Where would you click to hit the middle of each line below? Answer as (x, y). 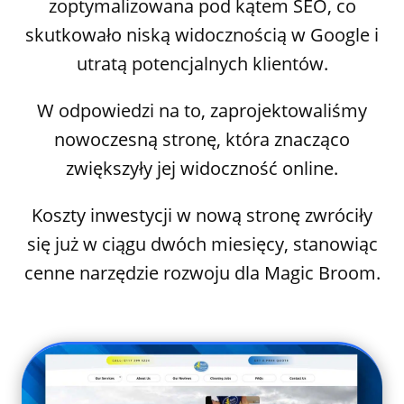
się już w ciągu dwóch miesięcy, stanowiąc (202, 243)
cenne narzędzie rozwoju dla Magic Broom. (202, 272)
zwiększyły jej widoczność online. (202, 168)
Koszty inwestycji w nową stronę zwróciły (202, 215)
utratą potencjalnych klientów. (202, 63)
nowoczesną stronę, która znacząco (202, 139)
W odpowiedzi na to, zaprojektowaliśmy (202, 110)
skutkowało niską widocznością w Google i (202, 34)
